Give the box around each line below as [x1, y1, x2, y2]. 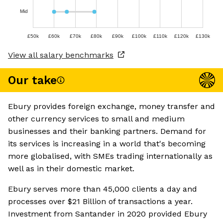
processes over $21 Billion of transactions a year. [8, 197, 193, 207]
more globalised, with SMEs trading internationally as [8, 151, 213, 161]
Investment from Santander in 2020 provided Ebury [8, 209, 207, 219]
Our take [8, 73, 57, 87]
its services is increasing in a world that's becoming [8, 139, 206, 149]
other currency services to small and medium [8, 114, 185, 124]
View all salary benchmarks [8, 50, 113, 60]
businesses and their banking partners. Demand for [8, 126, 206, 136]
